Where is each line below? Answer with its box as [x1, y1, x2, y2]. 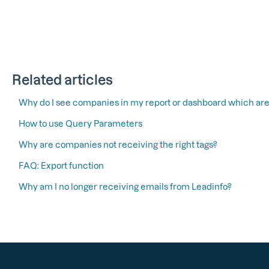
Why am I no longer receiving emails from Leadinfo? [18, 181, 231, 192]
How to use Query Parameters [18, 118, 142, 129]
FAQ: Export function [18, 160, 104, 171]
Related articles [11, 71, 113, 88]
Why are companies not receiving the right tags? [18, 139, 217, 150]
